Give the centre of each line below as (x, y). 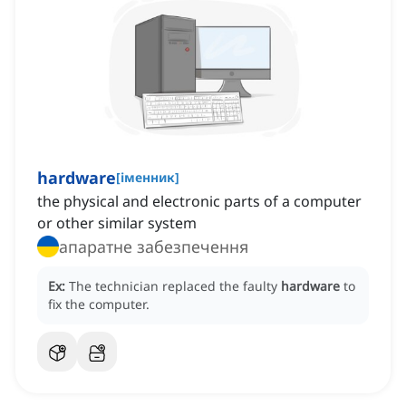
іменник (148, 178)
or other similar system (117, 223)
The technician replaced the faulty (175, 286)
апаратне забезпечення (154, 247)
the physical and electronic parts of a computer (199, 202)
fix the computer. (99, 304)
